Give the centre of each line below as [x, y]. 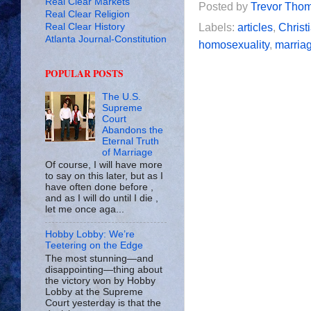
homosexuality [234, 45]
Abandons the [133, 130]
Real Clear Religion [87, 14]
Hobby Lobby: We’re [90, 235]
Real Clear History [85, 26]
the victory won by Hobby [100, 280]
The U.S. [122, 96]
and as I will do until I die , [102, 199]
